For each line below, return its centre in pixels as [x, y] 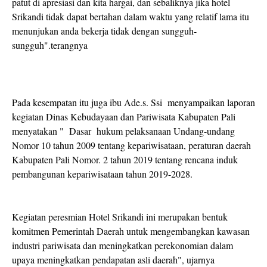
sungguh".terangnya [50, 45]
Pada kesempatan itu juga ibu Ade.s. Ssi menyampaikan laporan [133, 103]
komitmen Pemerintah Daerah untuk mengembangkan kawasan [131, 231]
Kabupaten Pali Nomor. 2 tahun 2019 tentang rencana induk [125, 160]
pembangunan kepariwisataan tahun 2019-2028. [102, 174]
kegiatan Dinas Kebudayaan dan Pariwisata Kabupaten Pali [124, 117]
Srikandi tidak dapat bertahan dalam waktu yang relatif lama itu [131, 17]
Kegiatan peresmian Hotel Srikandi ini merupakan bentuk [120, 217]
